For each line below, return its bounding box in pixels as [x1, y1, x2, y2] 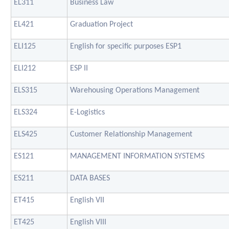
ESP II [70, 64, 88, 73]
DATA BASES [70, 174, 110, 182]
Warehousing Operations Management [70, 86, 199, 95]
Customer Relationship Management [70, 130, 192, 139]
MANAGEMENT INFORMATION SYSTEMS [70, 152, 204, 161]
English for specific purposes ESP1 [70, 42, 181, 51]
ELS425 [14, 130, 37, 139]
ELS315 [14, 86, 37, 95]
